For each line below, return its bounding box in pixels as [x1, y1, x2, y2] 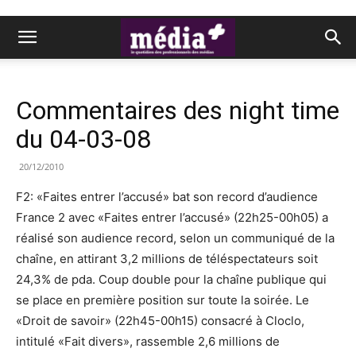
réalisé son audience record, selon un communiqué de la [16, 230, 335, 246]
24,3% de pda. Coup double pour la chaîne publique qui [16, 272, 327, 287]
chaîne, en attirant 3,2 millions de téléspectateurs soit [16, 251, 318, 266]
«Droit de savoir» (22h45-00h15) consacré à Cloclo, [16, 313, 304, 328]
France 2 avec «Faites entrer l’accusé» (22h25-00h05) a [16, 210, 328, 225]
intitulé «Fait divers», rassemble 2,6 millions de [16, 334, 280, 349]
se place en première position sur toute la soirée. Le [16, 292, 309, 308]
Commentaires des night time [16, 95, 339, 126]
